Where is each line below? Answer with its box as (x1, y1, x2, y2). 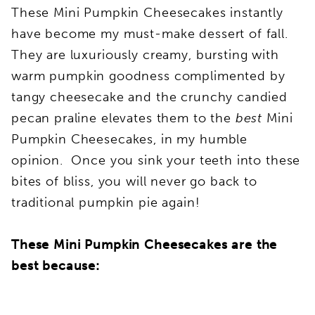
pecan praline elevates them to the (11, 110, 231, 126)
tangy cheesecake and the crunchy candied (11, 89, 288, 105)
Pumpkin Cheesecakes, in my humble (11, 131, 248, 147)
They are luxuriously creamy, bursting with (11, 46, 279, 63)
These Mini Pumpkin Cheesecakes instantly (11, 4, 284, 20)
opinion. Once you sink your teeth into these (11, 152, 301, 168)
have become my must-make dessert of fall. (11, 25, 288, 41)
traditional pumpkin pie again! (11, 194, 209, 210)
